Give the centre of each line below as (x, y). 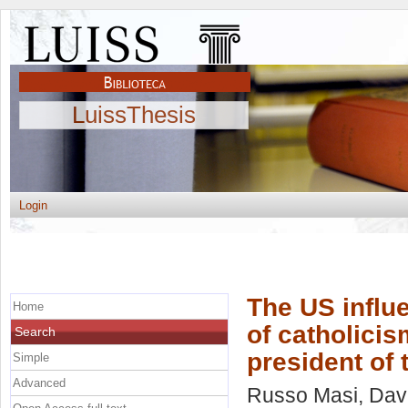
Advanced (39, 382)
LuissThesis (134, 115)
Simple (31, 357)
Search (35, 331)
